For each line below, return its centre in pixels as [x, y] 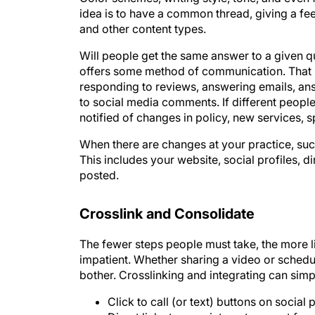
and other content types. [143, 15]
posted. [99, 161]
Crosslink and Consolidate [167, 200]
